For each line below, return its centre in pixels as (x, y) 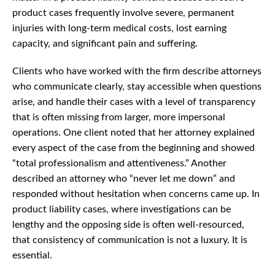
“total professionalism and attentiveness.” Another (119, 164)
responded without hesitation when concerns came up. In (136, 194)
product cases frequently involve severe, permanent (123, 13)
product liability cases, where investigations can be (122, 210)
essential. (32, 256)
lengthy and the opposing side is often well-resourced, (128, 225)
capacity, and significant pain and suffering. (105, 44)
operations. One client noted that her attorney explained (134, 133)
